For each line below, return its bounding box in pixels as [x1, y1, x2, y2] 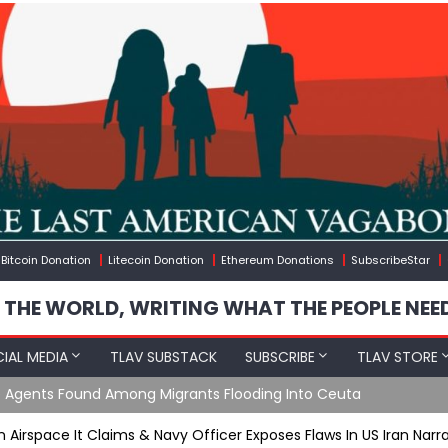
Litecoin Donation [108, 252, 204, 269]
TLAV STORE [357, 347, 438, 368]
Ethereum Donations [221, 252, 334, 269]
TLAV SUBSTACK [110, 347, 217, 368]
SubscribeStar [351, 252, 430, 269]
